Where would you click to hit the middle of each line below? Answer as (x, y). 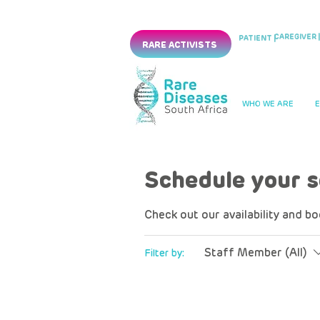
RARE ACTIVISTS (179, 45)
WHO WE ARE (267, 104)
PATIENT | (257, 39)
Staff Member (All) (256, 252)
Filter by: (164, 253)
